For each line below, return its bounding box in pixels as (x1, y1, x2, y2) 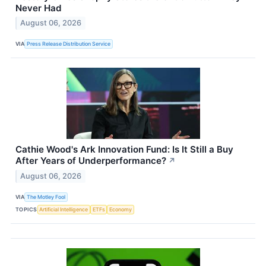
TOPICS (15, 205, 37, 213)
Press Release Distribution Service (27, 40, 111, 47)
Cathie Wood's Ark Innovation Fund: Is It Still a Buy (15, 144, 233, 156)
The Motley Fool (27, 193, 66, 200)
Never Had (15, 2, 62, 14)
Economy (109, 205, 132, 213)
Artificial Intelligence (39, 205, 88, 213)
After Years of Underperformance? (15, 155, 166, 167)
